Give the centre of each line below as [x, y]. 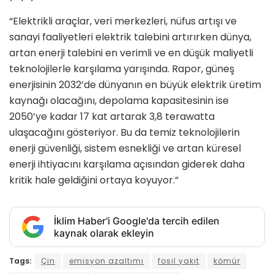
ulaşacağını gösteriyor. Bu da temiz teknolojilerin [124, 133]
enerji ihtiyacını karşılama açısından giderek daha [127, 165]
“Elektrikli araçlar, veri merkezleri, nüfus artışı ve [123, 21]
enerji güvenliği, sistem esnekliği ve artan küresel [125, 149]
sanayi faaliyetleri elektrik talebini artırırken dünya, [130, 37]
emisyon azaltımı [106, 261]
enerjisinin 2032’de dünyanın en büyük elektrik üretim [135, 85]
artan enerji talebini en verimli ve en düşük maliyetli [131, 53]
